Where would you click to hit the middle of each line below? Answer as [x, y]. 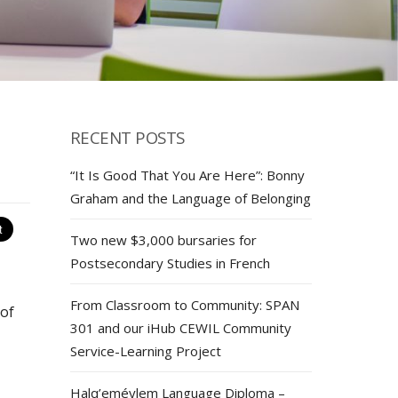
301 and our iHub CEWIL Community [180, 328]
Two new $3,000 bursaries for [163, 240]
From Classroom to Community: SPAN [184, 305]
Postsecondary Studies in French [170, 263]
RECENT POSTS [127, 138]
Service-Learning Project [145, 351]
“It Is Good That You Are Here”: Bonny [187, 175]
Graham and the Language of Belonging [190, 199]
